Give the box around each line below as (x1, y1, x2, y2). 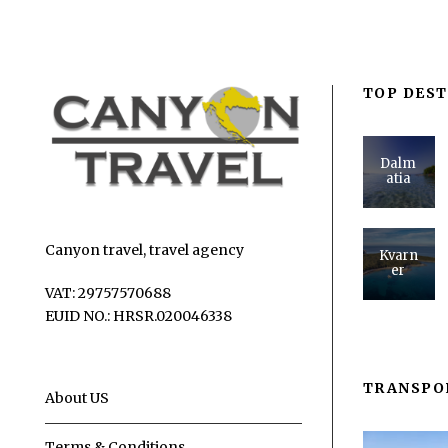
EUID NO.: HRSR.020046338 (45, 307, 232, 326)
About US (45, 389, 109, 408)
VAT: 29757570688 (45, 284, 171, 303)
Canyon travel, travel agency (45, 241, 244, 260)
